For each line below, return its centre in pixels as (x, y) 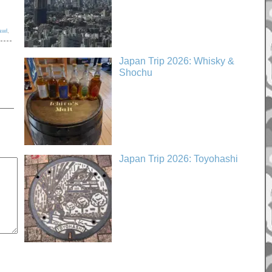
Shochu (135, 73)
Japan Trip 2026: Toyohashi (178, 158)
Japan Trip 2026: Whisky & (176, 61)
